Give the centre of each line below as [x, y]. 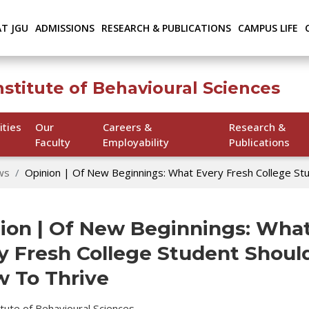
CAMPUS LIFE [268, 28]
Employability [136, 142]
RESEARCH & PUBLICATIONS [167, 28]
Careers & [127, 127]
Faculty [52, 142]
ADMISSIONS [65, 28]
